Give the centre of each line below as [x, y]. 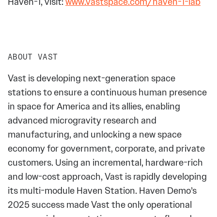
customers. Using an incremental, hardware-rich [105, 162]
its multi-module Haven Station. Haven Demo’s [102, 190]
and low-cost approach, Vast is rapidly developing [107, 176]
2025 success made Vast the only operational [100, 204]
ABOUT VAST [33, 57]
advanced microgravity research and [82, 120]
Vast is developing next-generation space [92, 78]
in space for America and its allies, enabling [94, 106]
